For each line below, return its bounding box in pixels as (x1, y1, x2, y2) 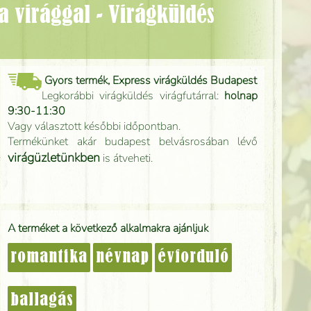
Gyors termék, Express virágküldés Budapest (44, 73, 257, 88)
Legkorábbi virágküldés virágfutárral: (41, 88, 224, 103)
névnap (96, 249, 149, 266)
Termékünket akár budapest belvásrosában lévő (8, 134, 258, 149)
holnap (224, 88, 258, 103)
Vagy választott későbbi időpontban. (8, 119, 180, 134)
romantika (10, 249, 87, 266)
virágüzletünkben (8, 149, 100, 166)
